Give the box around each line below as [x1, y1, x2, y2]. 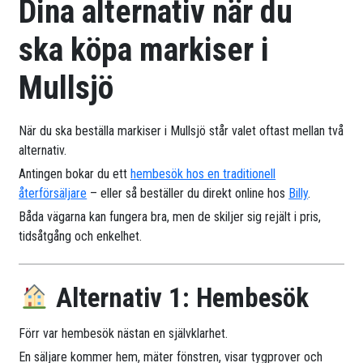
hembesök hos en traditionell [130, 165, 276, 181]
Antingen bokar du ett [19, 165, 131, 181]
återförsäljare [19, 185, 88, 201]
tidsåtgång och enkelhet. [19, 228, 143, 244]
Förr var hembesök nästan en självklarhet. [19, 325, 228, 341]
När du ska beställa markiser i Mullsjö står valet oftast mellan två [19, 122, 344, 139]
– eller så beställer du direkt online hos [87, 185, 289, 201]
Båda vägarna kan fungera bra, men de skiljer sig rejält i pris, [19, 208, 322, 224]
